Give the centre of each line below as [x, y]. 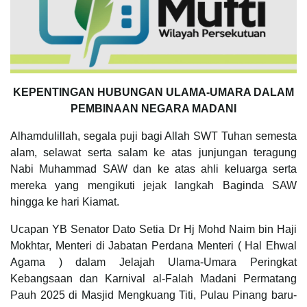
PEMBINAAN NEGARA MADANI [153, 108]
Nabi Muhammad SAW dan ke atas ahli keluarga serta [153, 169]
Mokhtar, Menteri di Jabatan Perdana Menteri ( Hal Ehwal [153, 245]
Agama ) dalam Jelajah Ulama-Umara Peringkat [153, 262]
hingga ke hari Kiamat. [65, 201]
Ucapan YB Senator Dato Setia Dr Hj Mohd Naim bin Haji [153, 229]
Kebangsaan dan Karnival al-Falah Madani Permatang [153, 278]
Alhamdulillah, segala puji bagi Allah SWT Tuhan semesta [153, 136]
